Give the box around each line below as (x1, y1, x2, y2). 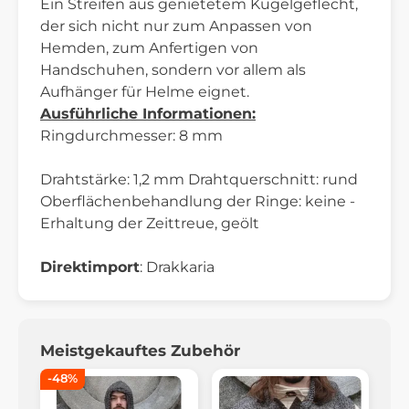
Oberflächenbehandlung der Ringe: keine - (40, 193, 355, 211)
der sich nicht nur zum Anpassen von (40, 17, 312, 36)
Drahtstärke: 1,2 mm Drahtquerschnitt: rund (40, 171, 358, 189)
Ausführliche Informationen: (40, 105, 256, 123)
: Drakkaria (140, 258, 215, 277)
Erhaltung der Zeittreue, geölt (40, 215, 259, 233)
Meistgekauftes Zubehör (40, 341, 240, 361)
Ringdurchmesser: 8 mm (40, 127, 223, 145)
